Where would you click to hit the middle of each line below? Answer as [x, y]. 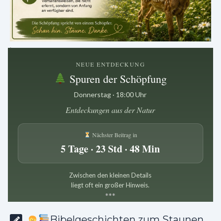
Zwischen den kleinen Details [110, 175]
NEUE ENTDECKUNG [110, 64]
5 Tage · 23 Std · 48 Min [110, 148]
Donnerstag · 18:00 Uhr [110, 94]
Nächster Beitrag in [114, 134]
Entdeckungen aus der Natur [110, 110]
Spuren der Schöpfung [117, 78]
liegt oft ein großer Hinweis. [110, 185]
